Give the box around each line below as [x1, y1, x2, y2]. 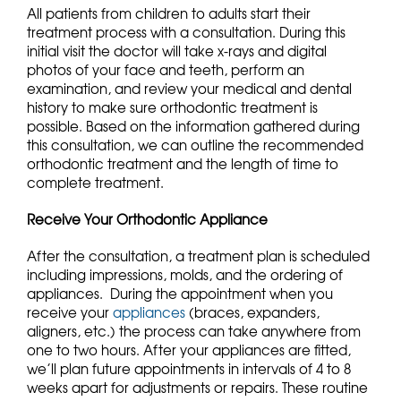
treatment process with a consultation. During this [27, 22, 346, 43]
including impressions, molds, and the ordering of [27, 265, 343, 286]
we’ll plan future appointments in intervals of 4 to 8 [27, 359, 351, 380]
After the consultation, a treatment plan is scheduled [27, 246, 370, 267]
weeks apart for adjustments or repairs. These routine [27, 378, 368, 398]
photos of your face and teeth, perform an [27, 60, 304, 81]
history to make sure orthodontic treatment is [27, 98, 318, 118]
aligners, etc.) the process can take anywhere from [27, 321, 361, 342]
